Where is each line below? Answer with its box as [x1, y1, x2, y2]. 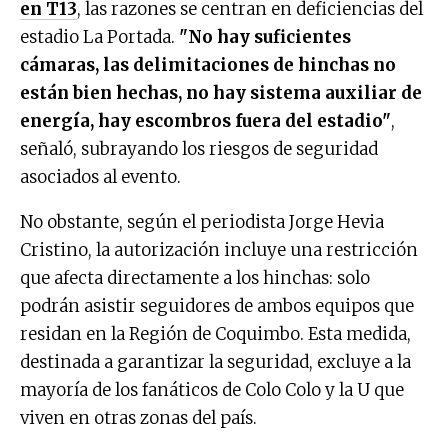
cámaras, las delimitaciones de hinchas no [20, 53, 396, 76]
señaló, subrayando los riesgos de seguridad [20, 137, 378, 160]
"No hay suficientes [179, 25, 351, 48]
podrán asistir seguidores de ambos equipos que [20, 294, 414, 317]
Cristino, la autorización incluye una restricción [20, 238, 418, 261]
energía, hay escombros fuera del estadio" [20, 109, 391, 132]
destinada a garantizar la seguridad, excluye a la [20, 350, 411, 373]
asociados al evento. [20, 165, 181, 188]
